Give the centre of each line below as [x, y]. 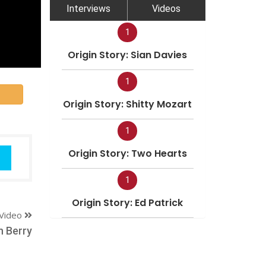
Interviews [88, 8]
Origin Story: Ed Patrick [128, 202]
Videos [167, 8]
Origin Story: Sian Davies [128, 55]
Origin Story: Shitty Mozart [128, 104]
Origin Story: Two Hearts [127, 153]
